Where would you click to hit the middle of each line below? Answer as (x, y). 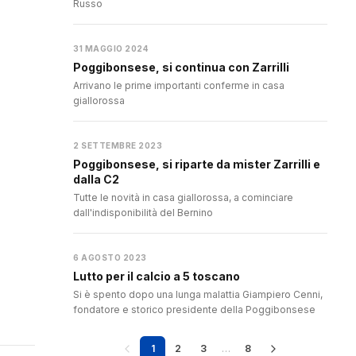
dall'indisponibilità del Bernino (143, 213)
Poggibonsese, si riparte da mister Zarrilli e (197, 164)
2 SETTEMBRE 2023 (118, 146)
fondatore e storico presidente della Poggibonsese (194, 310)
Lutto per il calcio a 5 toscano (157, 277)
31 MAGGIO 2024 (111, 49)
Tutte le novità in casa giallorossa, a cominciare (183, 198)
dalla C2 (96, 180)
